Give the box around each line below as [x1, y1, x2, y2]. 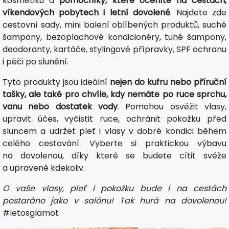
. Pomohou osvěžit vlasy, [118, 101, 226, 112]
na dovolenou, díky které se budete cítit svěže [3, 150, 226, 162]
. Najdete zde [170, 7, 227, 18]
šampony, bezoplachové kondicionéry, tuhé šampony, [3, 31, 226, 43]
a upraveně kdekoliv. [3, 162, 85, 174]
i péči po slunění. [3, 56, 68, 67]
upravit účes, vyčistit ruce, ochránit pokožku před [3, 113, 226, 125]
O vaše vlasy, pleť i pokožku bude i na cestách [3, 182, 226, 194]
